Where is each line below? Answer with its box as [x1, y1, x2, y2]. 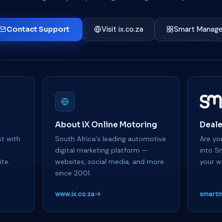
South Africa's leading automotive [55, 134, 166, 143]
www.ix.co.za [55, 189, 95, 198]
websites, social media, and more [55, 157, 164, 166]
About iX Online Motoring [55, 119, 157, 129]
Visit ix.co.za [101, 24, 143, 34]
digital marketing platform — [55, 145, 148, 155]
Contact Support [6, 24, 69, 34]
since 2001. [55, 168, 91, 177]
